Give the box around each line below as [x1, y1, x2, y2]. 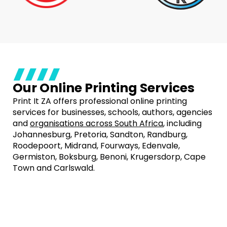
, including [163, 118, 202, 129]
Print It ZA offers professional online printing [13, 95, 187, 107]
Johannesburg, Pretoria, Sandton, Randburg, [13, 129, 187, 140]
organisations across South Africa [30, 118, 163, 129]
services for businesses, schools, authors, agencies [13, 106, 212, 118]
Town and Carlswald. [13, 162, 95, 174]
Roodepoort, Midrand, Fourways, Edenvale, [13, 140, 180, 152]
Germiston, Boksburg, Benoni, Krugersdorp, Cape [13, 151, 206, 163]
